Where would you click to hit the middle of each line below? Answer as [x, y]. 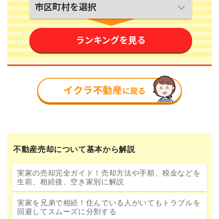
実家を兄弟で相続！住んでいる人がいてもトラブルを [109, 203]
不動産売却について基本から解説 [74, 150]
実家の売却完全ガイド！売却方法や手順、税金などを [109, 173]
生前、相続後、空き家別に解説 [71, 182]
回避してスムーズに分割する [67, 212]
